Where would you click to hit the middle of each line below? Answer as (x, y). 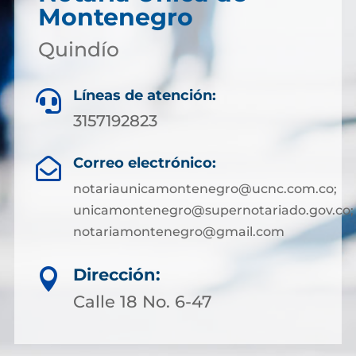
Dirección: (117, 275)
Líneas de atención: (145, 95)
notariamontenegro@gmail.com (178, 232)
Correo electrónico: (144, 163)
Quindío (78, 49)
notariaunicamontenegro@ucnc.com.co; (205, 189)
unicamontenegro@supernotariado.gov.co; (213, 210)
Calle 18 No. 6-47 (143, 302)
